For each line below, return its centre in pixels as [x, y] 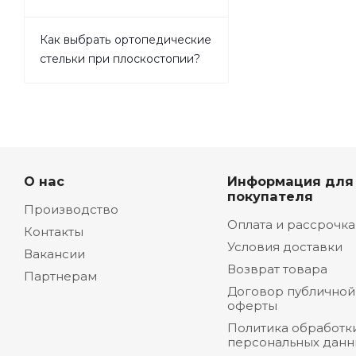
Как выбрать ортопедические [126, 40]
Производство [71, 209]
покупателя [270, 196]
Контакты [54, 232]
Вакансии [54, 254]
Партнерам [60, 276]
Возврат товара [277, 269]
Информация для [290, 181]
